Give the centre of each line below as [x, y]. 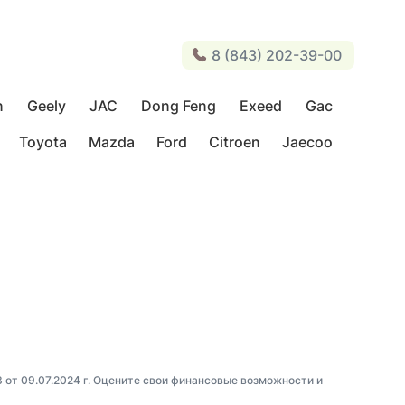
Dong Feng [179, 106]
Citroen [234, 142]
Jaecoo [307, 142]
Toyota [42, 142]
